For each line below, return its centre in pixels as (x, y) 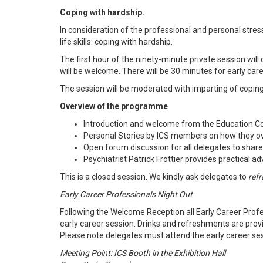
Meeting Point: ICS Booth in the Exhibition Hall (143, 253)
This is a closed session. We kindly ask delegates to (154, 176)
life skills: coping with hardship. (116, 41)
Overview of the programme (114, 106)
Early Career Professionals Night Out (126, 194)
